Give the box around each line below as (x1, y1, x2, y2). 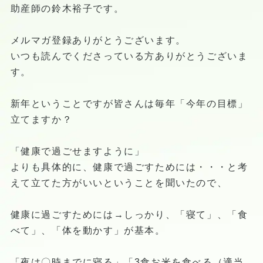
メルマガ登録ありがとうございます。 (10, 35, 186, 45)
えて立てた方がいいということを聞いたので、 (10, 177, 228, 188)
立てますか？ (10, 114, 73, 124)
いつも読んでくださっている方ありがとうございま (10, 50, 248, 61)
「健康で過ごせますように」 (10, 146, 145, 156)
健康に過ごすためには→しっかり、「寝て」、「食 (10, 209, 248, 220)
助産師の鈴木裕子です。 (10, 3, 124, 14)
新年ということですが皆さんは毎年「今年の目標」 (10, 98, 248, 109)
